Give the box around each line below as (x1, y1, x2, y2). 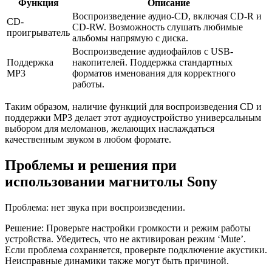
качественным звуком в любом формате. (5, 134, 171, 144)
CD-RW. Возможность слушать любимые (72, 21, 243, 32)
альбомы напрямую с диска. (72, 32, 188, 43)
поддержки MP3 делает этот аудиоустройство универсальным (5, 112, 261, 123)
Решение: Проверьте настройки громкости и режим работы (5, 222, 251, 233)
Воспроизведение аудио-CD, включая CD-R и (72, 10, 262, 21)
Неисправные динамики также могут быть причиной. (5, 255, 229, 266)
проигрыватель (7, 27, 70, 38)
